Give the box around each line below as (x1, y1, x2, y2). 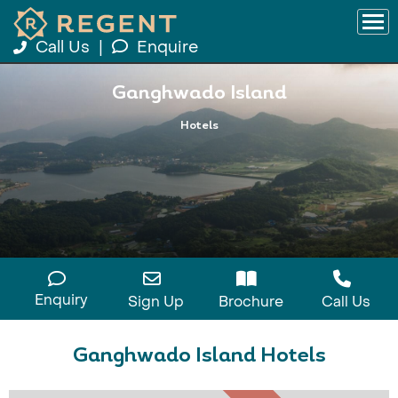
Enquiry (34, 291, 88, 309)
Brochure (219, 292, 283, 311)
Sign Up (128, 292, 184, 311)
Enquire (137, 37, 198, 58)
